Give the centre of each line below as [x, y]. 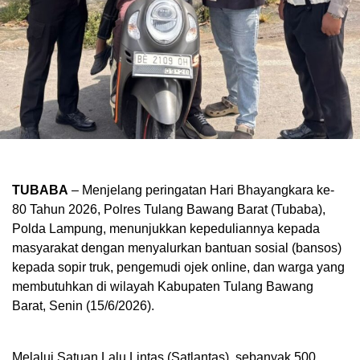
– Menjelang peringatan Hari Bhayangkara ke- [201, 190]
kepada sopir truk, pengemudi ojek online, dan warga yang [178, 268]
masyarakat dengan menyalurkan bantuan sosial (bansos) [177, 248]
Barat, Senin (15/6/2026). [83, 306]
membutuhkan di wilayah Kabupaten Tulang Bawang [163, 287]
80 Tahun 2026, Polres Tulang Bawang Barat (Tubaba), [169, 210]
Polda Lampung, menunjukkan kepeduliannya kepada [166, 229]
